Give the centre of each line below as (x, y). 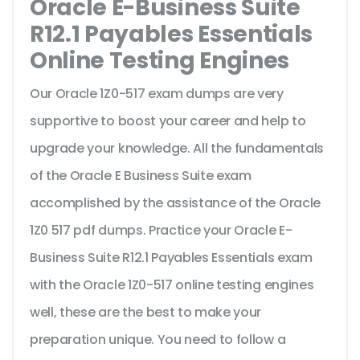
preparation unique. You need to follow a (158, 340)
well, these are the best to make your (146, 313)
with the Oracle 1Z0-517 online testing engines (172, 285)
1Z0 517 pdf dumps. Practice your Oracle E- (161, 231)
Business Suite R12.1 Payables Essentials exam (171, 258)
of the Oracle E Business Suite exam (141, 176)
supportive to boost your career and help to (168, 121)
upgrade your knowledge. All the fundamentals (177, 149)
